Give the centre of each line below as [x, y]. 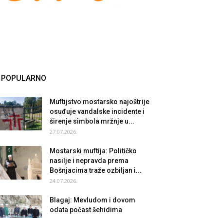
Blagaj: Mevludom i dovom [92, 200]
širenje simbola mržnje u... [92, 121]
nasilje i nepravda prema [89, 161]
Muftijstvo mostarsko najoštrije [100, 102]
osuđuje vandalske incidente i [97, 111]
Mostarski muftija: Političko [93, 151]
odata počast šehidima [86, 210]
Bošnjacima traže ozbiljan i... [96, 170]
